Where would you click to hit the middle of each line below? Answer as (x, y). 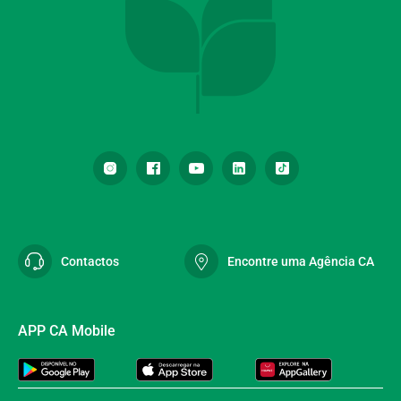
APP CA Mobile (67, 331)
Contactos (90, 261)
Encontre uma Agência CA (301, 261)
